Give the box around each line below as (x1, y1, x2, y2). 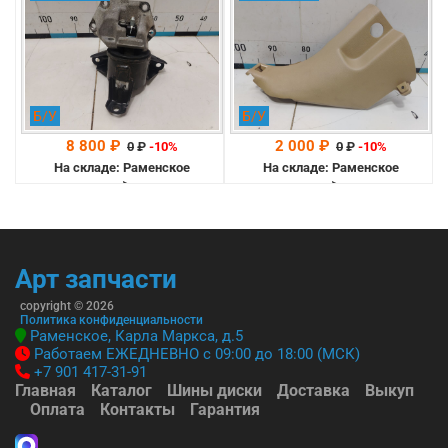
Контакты (100, 399, 175, 419)
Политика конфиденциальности (20, 312, 203, 327)
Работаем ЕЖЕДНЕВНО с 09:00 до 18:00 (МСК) (30, 344, 360, 363)
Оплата (30, 399, 85, 419)
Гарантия (190, 399, 260, 419)
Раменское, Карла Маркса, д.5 (30, 326, 243, 345)
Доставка (277, 380, 350, 400)
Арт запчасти (15, 263, 177, 294)
